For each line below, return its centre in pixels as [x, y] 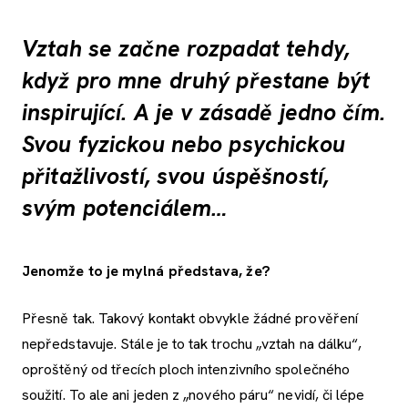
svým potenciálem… [125, 209]
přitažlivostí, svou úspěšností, [176, 177]
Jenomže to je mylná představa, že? [146, 270]
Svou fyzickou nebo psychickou [184, 145]
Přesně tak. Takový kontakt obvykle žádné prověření [190, 318]
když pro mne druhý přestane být [196, 81]
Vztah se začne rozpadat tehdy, [186, 49]
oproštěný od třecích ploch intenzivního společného [186, 369]
